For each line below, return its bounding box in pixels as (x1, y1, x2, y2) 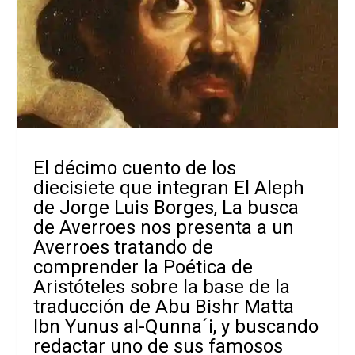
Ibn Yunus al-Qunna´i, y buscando (33, 315, 319, 338)
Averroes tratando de (33, 236, 214, 259)
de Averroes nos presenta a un (33, 216, 295, 239)
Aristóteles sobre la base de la (33, 276, 291, 299)
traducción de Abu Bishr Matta (33, 296, 295, 319)
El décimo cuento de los (33, 157, 237, 180)
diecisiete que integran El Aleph (33, 177, 305, 200)
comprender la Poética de (33, 256, 254, 279)
